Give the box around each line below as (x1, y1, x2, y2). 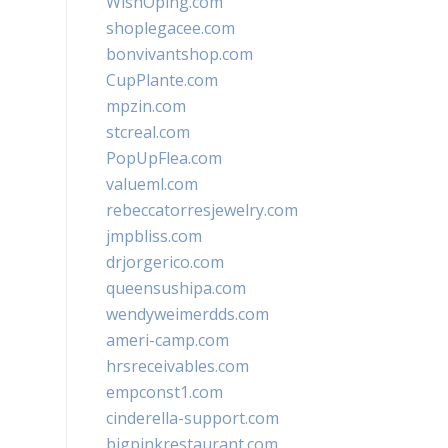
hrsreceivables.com (106, 355, 249, 377)
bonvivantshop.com (106, 43, 253, 65)
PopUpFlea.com (106, 147, 222, 169)
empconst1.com (106, 381, 223, 403)
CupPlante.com (106, 69, 218, 91)
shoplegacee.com (106, 17, 235, 39)
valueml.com (106, 173, 198, 195)
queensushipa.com (106, 277, 246, 299)
